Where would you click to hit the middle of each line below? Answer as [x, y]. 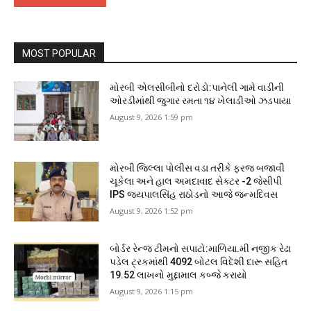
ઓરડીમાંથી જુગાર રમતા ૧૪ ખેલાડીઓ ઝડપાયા [201, 101]
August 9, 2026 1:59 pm [152, 117]
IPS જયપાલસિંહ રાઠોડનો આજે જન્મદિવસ [194, 195]
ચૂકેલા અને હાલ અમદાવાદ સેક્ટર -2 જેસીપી [196, 182]
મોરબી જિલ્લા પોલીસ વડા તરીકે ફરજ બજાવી [197, 168]
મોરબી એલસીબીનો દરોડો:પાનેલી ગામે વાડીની [197, 88]
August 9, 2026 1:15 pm [152, 291]
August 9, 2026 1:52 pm [152, 211]
